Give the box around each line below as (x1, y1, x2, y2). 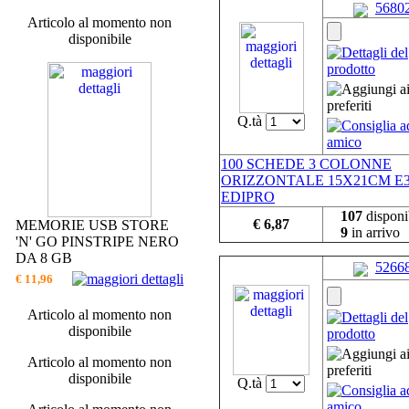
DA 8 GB (16, 250, 72, 266)
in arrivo (348, 225, 400, 241)
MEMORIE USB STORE (16, 217, 169, 233)
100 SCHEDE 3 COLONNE (221, 156, 392, 173)
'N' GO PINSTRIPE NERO (16, 234, 179, 249)
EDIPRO (221, 189, 275, 205)
